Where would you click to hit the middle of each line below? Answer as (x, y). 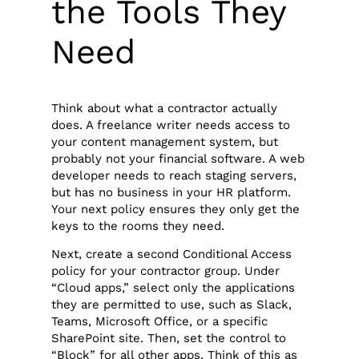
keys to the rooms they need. (138, 226)
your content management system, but (165, 141)
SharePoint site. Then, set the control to (169, 339)
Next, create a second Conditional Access (172, 254)
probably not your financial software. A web (178, 158)
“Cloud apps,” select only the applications (173, 288)
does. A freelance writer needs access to (171, 125)
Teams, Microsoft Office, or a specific (160, 322)
